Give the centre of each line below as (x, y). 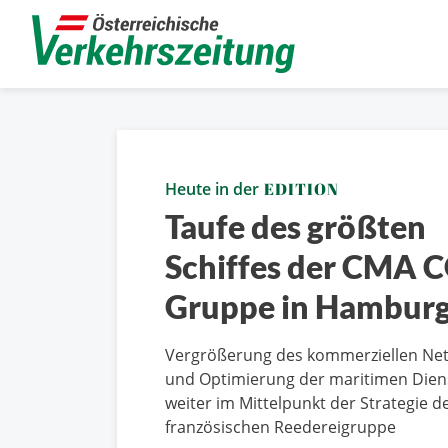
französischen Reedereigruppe (280, 427)
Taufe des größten (295, 226)
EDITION (301, 189)
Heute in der (214, 189)
